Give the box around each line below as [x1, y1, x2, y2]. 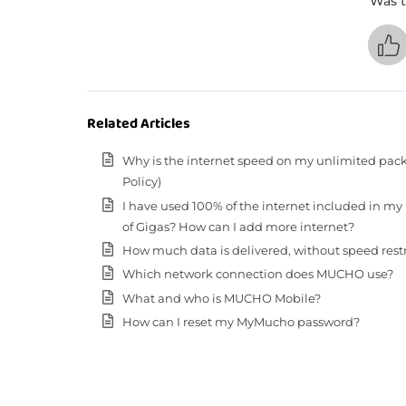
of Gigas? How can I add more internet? [121, 218, 354, 234]
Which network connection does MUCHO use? [121, 266, 393, 282]
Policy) [121, 174, 161, 189]
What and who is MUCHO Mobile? [121, 290, 321, 305]
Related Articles [86, 112, 190, 136]
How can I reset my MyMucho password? [121, 314, 360, 329]
